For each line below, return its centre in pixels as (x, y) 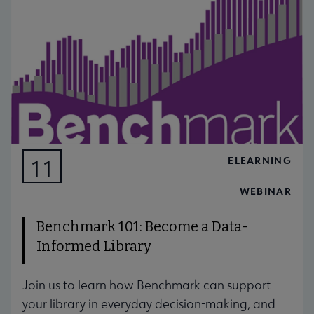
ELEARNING (260, 160)
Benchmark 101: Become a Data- (143, 226)
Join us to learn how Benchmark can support (146, 285)
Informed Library (94, 246)
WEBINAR (265, 191)
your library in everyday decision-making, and (149, 303)
